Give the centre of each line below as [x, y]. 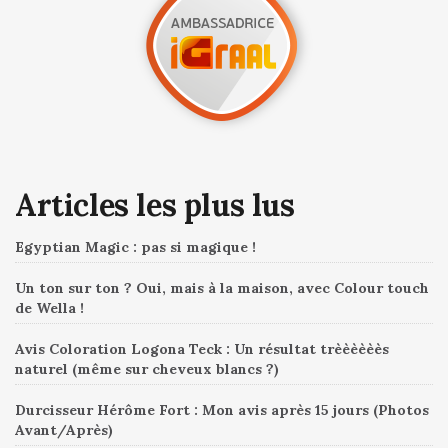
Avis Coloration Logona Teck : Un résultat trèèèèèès [202, 348]
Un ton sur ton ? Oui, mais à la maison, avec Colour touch [222, 287]
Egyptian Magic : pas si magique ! [135, 246]
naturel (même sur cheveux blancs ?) [147, 368]
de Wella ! [49, 307]
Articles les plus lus [155, 204]
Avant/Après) [64, 429]
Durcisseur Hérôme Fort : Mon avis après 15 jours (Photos [222, 409]
